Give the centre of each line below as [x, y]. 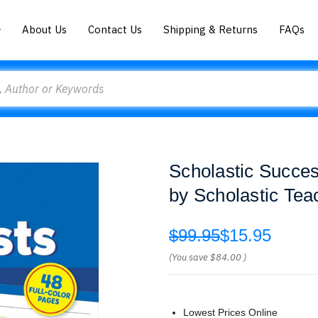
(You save [188, 257]
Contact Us [115, 29]
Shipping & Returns [211, 29]
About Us [45, 29]
